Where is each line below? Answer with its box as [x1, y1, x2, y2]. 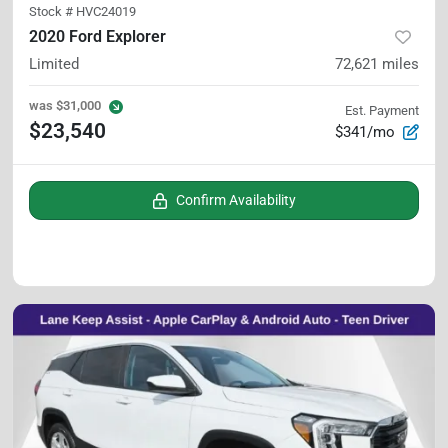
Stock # [29, 3, 76, 19]
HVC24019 [76, 3, 136, 19]
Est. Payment [345, 102, 419, 118]
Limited [29, 54, 79, 73]
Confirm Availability [176, 191, 296, 208]
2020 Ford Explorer [29, 26, 166, 46]
